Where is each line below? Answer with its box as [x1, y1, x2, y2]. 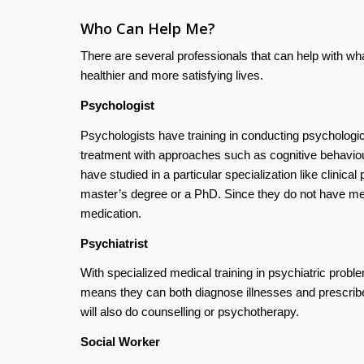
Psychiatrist [80, 236, 148, 250]
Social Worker [80, 335, 160, 349]
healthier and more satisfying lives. [80, 68, 263, 83]
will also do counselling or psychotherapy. [80, 305, 299, 319]
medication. [80, 206, 141, 220]
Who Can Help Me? [80, 18, 215, 38]
